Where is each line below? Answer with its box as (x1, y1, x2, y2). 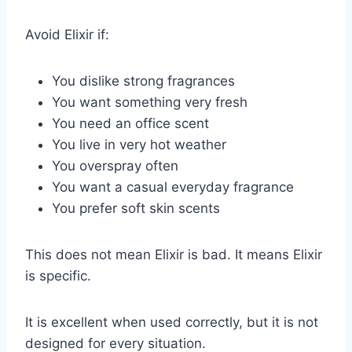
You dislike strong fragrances (52, 73, 235, 90)
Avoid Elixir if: (25, 27, 109, 43)
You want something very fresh (52, 94, 247, 111)
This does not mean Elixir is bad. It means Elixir (25, 247, 322, 263)
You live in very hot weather (52, 137, 226, 153)
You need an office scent (52, 115, 209, 132)
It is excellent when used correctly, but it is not (25, 314, 318, 331)
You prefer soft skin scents (52, 200, 220, 217)
